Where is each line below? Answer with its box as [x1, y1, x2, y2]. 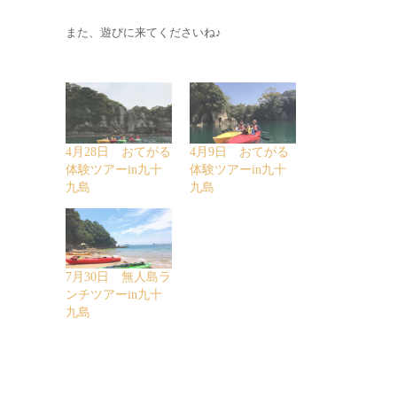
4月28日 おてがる [66, 144, 171, 159]
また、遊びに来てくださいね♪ [66, 26, 222, 40]
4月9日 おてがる [190, 144, 289, 159]
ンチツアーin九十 [66, 288, 162, 302]
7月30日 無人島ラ [66, 270, 171, 284]
